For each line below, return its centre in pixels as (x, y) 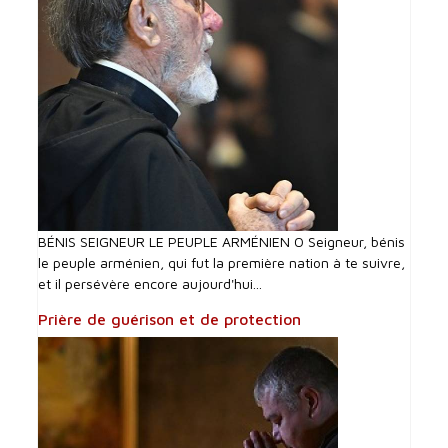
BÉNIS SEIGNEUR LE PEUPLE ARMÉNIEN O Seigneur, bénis (222, 241)
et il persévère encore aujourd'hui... (150, 283)
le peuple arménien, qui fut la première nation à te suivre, (222, 262)
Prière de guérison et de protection (170, 318)
